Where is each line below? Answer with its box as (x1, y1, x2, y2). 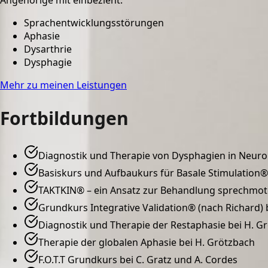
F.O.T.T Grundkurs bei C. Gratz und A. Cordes (38, 253, 237, 267)
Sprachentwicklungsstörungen (24, 16, 164, 29)
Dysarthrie (24, 42, 72, 56)
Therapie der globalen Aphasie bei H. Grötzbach (38, 236, 255, 249)
